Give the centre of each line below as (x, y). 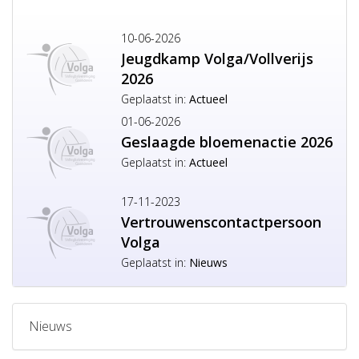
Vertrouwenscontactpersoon (221, 222)
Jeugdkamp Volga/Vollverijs (217, 58)
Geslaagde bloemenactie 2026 (227, 142)
